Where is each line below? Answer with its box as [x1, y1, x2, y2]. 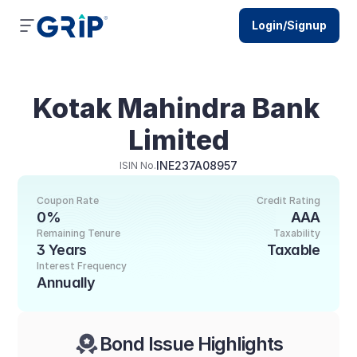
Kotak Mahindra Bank [32, 92, 320, 124]
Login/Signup [251, 18, 327, 32]
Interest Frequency [37, 260, 127, 272]
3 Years [37, 241, 87, 258]
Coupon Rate [37, 194, 100, 206]
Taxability [273, 227, 320, 239]
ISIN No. [120, 159, 156, 171]
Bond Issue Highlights [99, 332, 284, 355]
